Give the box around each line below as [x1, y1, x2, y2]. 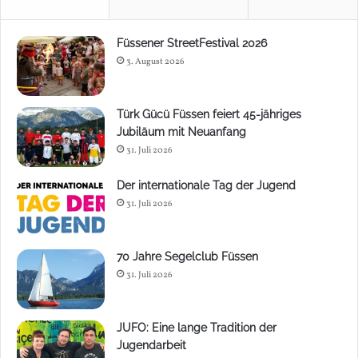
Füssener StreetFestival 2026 [117, 36, 267, 50]
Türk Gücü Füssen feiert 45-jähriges [117, 107, 301, 121]
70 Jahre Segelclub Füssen [117, 249, 258, 263]
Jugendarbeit [117, 338, 186, 352]
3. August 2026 [126, 55, 185, 68]
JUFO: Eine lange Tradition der [117, 320, 276, 334]
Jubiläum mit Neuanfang [117, 125, 246, 138]
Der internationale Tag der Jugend [117, 178, 296, 192]
